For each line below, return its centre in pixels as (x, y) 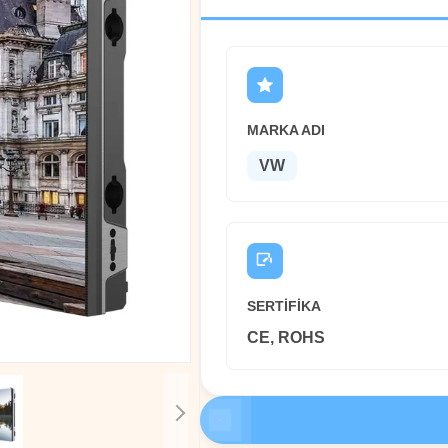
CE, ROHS (286, 337)
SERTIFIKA (284, 306)
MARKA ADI (286, 130)
